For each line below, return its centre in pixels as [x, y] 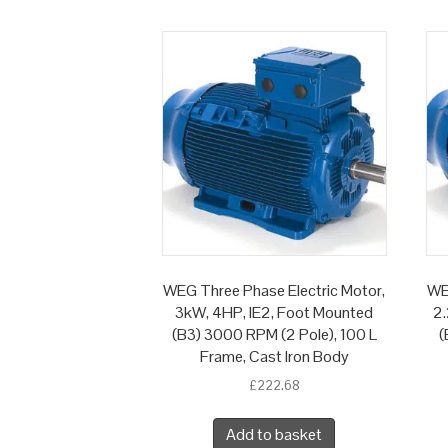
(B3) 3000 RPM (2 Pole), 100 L [274, 335]
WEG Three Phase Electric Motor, [274, 291]
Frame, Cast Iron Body [274, 357]
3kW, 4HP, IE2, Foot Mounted [274, 313]
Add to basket [274, 435]
